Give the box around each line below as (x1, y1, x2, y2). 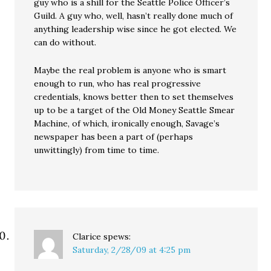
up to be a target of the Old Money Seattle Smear (34, 105, 235, 116)
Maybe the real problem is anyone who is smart (34, 65, 227, 76)
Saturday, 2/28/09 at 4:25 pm (73, 244, 191, 255)
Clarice (73, 231, 102, 242)
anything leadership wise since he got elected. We (34, 24, 237, 34)
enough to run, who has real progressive (34, 78, 201, 89)
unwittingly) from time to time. (34, 145, 160, 155)
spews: (103, 231, 131, 242)
